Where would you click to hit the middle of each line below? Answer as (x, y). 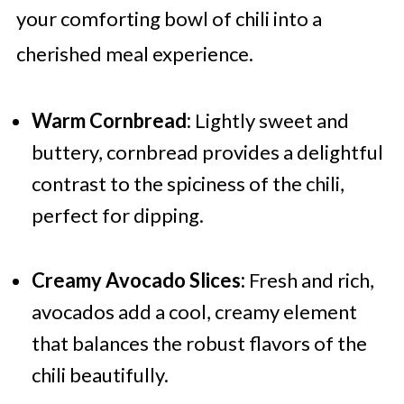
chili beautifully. (100, 375)
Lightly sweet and (270, 121)
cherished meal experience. (134, 54)
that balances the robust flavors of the (199, 344)
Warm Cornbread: (111, 121)
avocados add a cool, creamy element (194, 312)
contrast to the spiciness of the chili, (188, 184)
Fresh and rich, (309, 280)
